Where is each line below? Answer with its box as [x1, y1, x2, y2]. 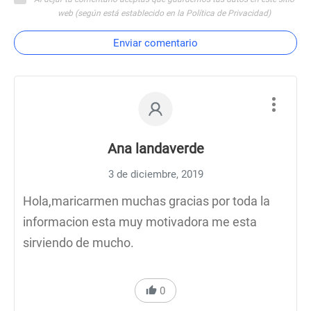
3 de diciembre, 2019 [108, 168, 203, 180]
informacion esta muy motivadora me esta [23, 215, 257, 229]
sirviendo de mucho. [23, 235, 134, 250]
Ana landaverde [107, 140, 204, 157]
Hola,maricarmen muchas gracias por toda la [23, 194, 270, 208]
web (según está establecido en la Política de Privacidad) [58, 8, 271, 18]
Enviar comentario [113, 37, 198, 49]
